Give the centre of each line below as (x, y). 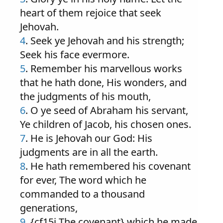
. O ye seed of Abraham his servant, (107, 110)
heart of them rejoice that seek (91, 13)
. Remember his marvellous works (104, 68)
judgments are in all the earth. (89, 152)
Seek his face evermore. (75, 55)
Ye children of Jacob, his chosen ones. (106, 124)
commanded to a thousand (82, 194)
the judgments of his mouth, (85, 96)
